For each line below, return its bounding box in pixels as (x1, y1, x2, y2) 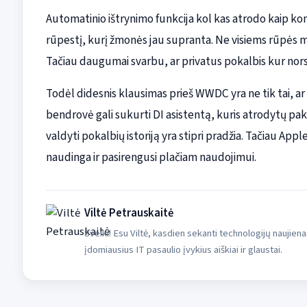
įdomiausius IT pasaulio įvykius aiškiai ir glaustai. (84, 243, 282, 258)
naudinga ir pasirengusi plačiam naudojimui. (45, 149, 256, 167)
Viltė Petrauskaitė (84, 205, 174, 222)
